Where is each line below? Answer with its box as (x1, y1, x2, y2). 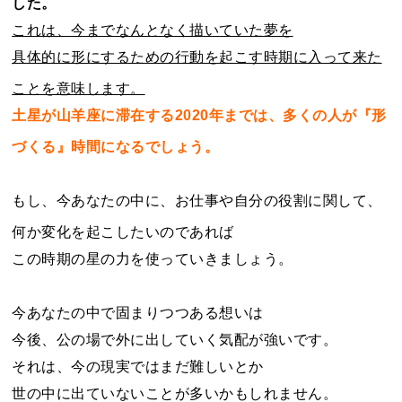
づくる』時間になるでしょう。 (12, 138, 220, 154)
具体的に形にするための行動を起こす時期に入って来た (12, 48, 382, 65)
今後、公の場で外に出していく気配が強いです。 (12, 331, 338, 347)
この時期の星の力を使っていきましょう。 (12, 250, 293, 267)
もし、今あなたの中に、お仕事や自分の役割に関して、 (12, 192, 382, 208)
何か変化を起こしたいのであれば (12, 223, 234, 240)
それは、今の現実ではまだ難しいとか (12, 358, 264, 374)
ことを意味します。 (12, 80, 145, 96)
